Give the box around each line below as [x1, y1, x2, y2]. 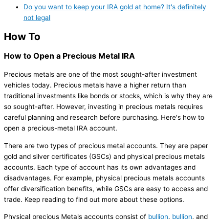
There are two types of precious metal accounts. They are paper [4, 141, 208, 150]
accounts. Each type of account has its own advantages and [4, 163, 196, 171]
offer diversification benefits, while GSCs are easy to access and [4, 184, 208, 193]
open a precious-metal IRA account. [4, 124, 117, 132]
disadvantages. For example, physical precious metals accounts [4, 174, 205, 182]
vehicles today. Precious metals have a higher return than [4, 81, 186, 89]
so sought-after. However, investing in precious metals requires [4, 103, 203, 111]
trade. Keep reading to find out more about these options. [4, 195, 184, 203]
